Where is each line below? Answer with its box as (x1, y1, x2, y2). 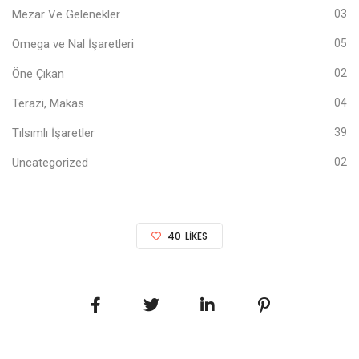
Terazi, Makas (12, 95, 84, 111)
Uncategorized (12, 155, 88, 170)
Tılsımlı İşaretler (12, 125, 95, 140)
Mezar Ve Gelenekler (12, 6, 120, 22)
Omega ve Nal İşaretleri (12, 36, 134, 51)
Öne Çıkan (12, 66, 64, 81)
